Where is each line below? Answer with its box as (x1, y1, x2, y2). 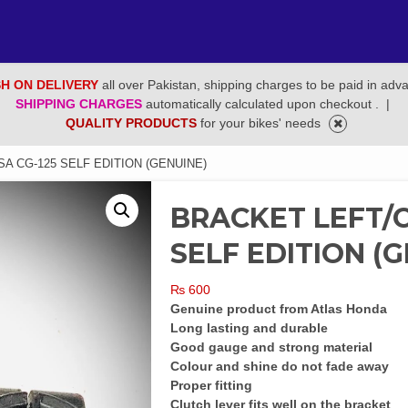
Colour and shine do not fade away (170, 359, 393, 373)
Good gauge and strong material (170, 340, 377, 354)
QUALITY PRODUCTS (66, 116, 200, 130)
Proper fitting (170, 378, 257, 393)
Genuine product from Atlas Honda (170, 301, 388, 316)
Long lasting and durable (170, 321, 332, 335)
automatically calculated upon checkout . (145, 97, 382, 111)
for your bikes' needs (200, 116, 324, 130)
